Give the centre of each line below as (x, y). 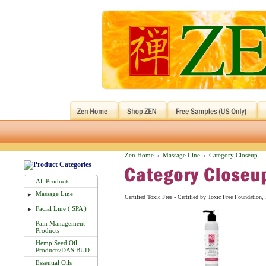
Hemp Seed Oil (56, 243)
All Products (53, 181)
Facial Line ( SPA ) (61, 208)
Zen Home (139, 155)
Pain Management (60, 223)
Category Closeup (233, 155)
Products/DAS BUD (63, 250)
